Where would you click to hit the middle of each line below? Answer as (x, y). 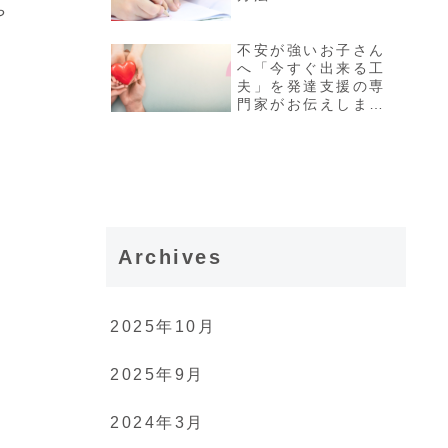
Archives (170, 257)
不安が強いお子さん (312, 49)
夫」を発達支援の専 (312, 85)
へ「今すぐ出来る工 (312, 67)
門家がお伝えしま (303, 103)
